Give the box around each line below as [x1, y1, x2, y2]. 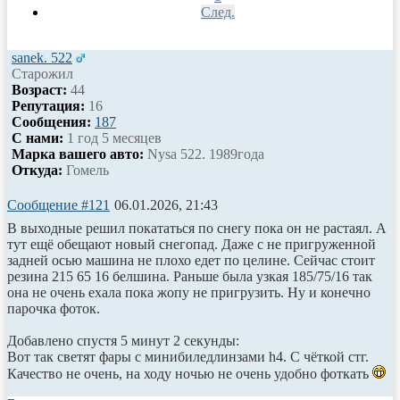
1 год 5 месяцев [63, 129, 162, 146]
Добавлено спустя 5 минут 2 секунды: [7, 332, 239, 348]
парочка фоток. [7, 300, 100, 316]
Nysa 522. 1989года [144, 146, 264, 162]
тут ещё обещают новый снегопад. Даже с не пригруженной [7, 236, 376, 252]
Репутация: [12, 97, 85, 113]
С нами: [12, 129, 63, 146]
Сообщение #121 [7, 196, 110, 212]
